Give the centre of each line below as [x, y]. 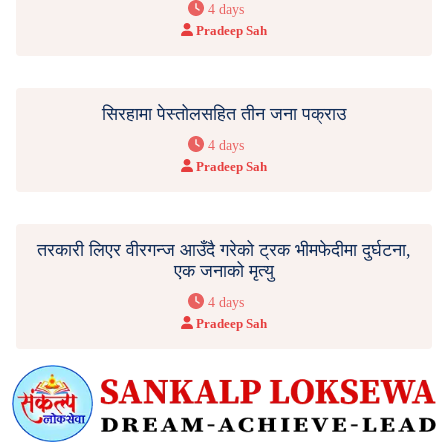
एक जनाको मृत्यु [224, 270]
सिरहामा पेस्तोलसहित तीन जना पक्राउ [224, 113]
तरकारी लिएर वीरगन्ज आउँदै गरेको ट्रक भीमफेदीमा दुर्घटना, [224, 249]
